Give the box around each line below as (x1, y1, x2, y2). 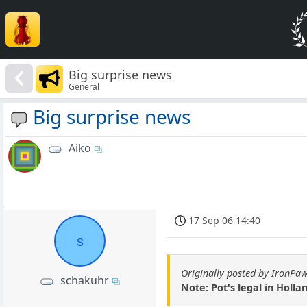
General (69, 80, 100, 93)
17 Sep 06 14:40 (188, 214, 261, 228)
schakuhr (60, 273, 110, 288)
